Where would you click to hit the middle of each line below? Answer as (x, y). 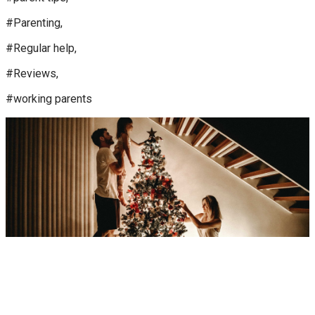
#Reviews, (32, 73)
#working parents (49, 99)
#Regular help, (41, 48)
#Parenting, (34, 23)
